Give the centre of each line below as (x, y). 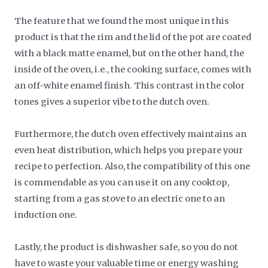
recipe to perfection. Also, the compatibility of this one (133, 166)
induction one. (46, 214)
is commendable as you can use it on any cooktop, (122, 182)
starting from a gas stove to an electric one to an (120, 198)
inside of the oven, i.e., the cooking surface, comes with (133, 69)
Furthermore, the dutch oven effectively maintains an (131, 134)
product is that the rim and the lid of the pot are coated (133, 37)
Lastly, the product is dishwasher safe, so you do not (127, 247)
